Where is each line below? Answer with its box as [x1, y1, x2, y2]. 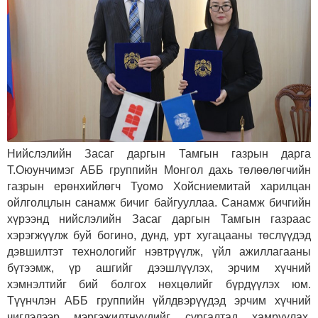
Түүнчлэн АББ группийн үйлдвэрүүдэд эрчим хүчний [7, 294, 311, 307]
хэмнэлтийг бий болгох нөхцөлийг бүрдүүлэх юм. [7, 278, 311, 290]
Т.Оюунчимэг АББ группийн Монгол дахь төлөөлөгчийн [7, 163, 311, 176]
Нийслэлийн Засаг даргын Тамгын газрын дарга [7, 147, 311, 160]
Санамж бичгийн [221, 196, 312, 209]
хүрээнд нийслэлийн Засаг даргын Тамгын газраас [7, 212, 311, 225]
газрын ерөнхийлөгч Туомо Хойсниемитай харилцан [7, 180, 311, 192]
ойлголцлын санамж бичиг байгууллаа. [7, 196, 221, 209]
